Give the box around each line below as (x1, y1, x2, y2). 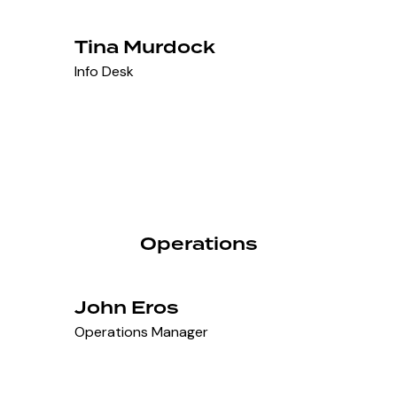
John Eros (74, 295, 179, 321)
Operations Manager (74, 323, 209, 342)
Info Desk (74, 62, 135, 82)
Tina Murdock (74, 35, 216, 60)
